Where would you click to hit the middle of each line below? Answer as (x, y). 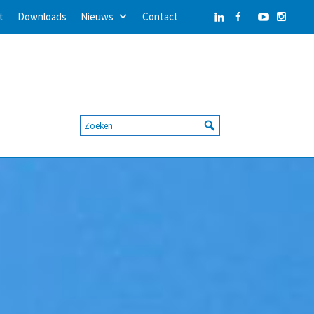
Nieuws (97, 16)
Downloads (42, 16)
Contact (160, 16)
